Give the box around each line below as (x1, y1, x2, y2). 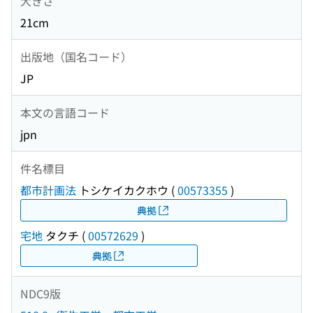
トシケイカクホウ (76, 182, 168, 199)
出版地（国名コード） (20, 48, 132, 65)
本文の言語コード (20, 103, 110, 121)
